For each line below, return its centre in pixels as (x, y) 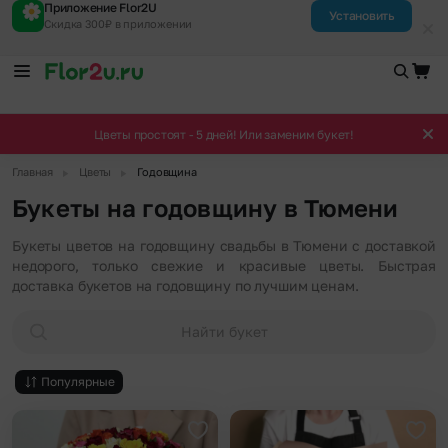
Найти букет (224, 332)
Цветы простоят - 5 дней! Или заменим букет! (224, 134)
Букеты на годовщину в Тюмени (205, 208)
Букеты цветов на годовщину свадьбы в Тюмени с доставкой (224, 246)
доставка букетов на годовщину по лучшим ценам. (185, 286)
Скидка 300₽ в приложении (118, 23)
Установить (361, 15)
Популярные (78, 382)
